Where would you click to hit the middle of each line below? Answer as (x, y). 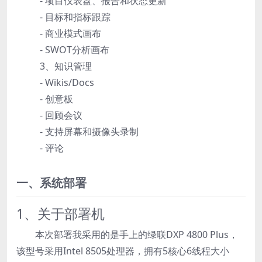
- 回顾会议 (61, 116)
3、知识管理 (66, 66)
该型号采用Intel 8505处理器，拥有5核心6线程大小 (123, 251)
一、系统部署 (51, 183)
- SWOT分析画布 (75, 50)
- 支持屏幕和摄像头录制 (89, 132)
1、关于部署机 (61, 214)
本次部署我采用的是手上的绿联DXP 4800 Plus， (137, 235)
